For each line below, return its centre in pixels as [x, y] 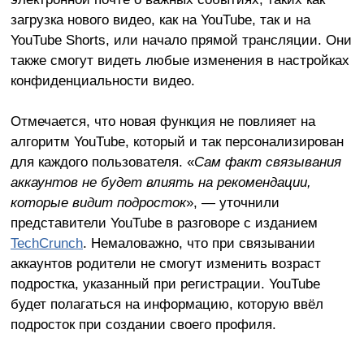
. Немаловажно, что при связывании [199, 243]
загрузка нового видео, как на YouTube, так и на [160, 19]
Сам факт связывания [267, 162]
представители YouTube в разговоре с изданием [164, 223]
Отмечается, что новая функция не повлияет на [162, 121]
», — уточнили [232, 203]
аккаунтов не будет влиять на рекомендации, [160, 182]
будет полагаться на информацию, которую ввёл [167, 304]
